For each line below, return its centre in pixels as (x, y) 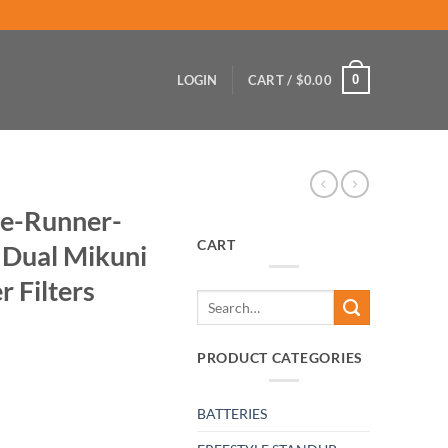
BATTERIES (232, 414)
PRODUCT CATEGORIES (280, 358)
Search (215, 298)
